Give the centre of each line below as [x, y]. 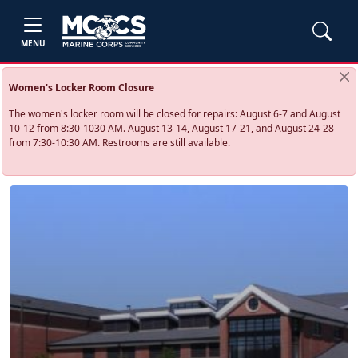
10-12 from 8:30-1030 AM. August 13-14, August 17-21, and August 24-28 [172, 128]
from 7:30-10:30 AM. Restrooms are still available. [120, 143]
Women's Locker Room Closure [82, 88]
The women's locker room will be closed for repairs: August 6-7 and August [175, 114]
